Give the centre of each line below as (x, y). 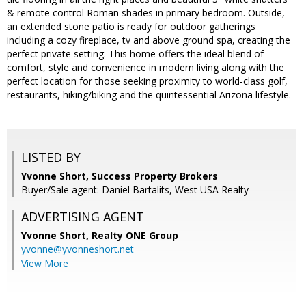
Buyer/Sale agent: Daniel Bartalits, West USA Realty (135, 190)
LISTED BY (51, 157)
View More (45, 264)
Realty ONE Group (135, 236)
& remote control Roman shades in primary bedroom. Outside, (146, 13)
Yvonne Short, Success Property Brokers (120, 176)
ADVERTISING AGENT (83, 217)
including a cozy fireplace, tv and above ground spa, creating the (149, 40)
